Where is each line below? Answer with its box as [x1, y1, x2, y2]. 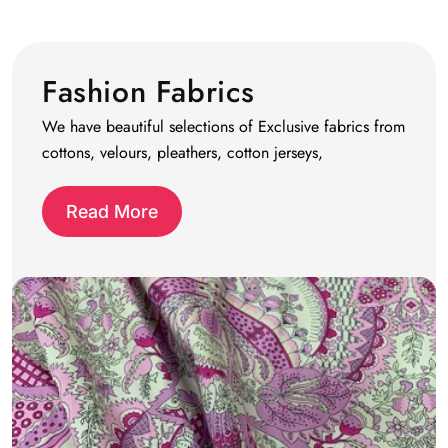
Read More [66, 200, 158, 222]
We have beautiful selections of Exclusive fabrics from [42, 115, 405, 139]
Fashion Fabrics [42, 70, 255, 114]
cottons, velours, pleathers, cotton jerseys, [42, 141, 323, 165]
